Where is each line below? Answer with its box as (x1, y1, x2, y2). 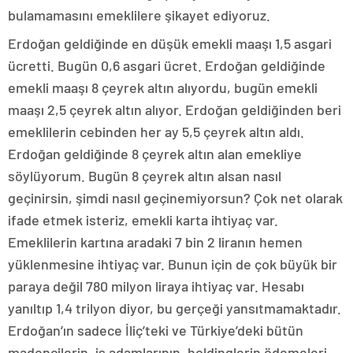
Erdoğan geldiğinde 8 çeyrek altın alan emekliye (8, 145, 302, 163)
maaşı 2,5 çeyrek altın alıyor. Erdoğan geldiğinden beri (8, 101, 341, 119)
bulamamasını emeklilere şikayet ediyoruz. (8, 6, 270, 24)
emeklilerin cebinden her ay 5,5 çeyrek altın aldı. (8, 123, 304, 141)
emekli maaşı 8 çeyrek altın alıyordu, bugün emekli (8, 79, 318, 97)
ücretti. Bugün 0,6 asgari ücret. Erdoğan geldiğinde (8, 57, 325, 75)
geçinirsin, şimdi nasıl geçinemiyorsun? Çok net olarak (8, 189, 343, 207)
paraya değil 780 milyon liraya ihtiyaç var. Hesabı (8, 277, 304, 295)
